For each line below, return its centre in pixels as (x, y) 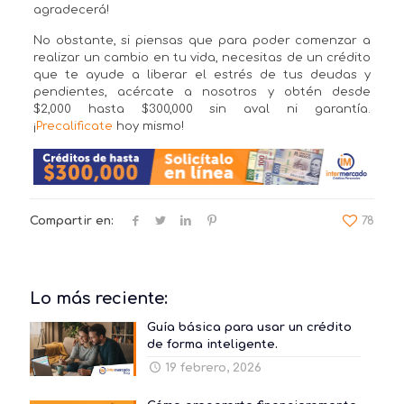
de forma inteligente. (212, 344)
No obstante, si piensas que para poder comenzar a (202, 40)
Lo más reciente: (99, 298)
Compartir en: (72, 220)
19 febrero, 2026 (213, 367)
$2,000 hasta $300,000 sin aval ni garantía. (202, 109)
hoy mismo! (148, 126)
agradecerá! (71, 9)
